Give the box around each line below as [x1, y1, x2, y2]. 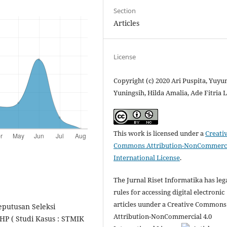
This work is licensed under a [113, 128, 206, 138]
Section [113, 6, 136, 15]
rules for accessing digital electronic [113, 187, 225, 197]
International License [113, 153, 180, 162]
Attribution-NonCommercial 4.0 [113, 211, 212, 221]
